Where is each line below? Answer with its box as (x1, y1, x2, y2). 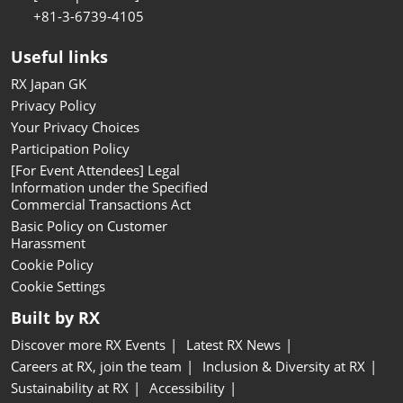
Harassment (11, 233, 85, 252)
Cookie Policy (11, 255, 94, 273)
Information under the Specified (11, 177, 208, 196)
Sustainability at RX (11, 378, 129, 397)
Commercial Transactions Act (11, 194, 191, 213)
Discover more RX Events (11, 335, 166, 354)
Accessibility (149, 378, 225, 397)
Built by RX (11, 306, 100, 328)
